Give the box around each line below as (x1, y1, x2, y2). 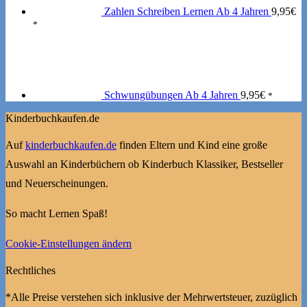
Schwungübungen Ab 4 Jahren (104, 88, 238, 101)
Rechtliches (5, 264, 56, 276)
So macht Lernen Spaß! (5, 207, 108, 219)
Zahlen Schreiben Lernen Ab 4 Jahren (104, 5, 269, 17)
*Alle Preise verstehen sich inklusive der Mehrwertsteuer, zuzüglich (5, 291, 297, 303)
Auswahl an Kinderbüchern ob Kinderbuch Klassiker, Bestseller (5, 158, 283, 170)
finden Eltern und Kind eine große (116, 138, 267, 151)
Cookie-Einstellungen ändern (5, 237, 132, 249)
